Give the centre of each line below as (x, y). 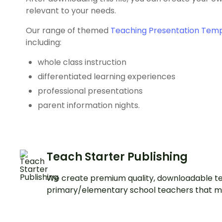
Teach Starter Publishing (117, 157)
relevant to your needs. (71, 10)
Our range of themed (68, 30)
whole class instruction (82, 62)
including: (44, 42)
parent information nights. (89, 105)
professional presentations (90, 91)
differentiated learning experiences (107, 76)
